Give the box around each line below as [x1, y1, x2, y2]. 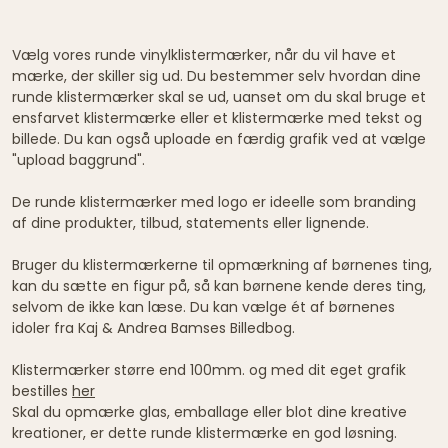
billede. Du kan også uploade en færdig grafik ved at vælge [12, 128, 426, 149]
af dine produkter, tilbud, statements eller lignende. [12, 212, 373, 233]
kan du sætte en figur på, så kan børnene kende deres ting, [12, 275, 426, 296]
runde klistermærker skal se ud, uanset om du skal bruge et [12, 86, 426, 107]
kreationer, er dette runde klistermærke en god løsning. [12, 422, 401, 443]
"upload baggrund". [12, 149, 145, 170]
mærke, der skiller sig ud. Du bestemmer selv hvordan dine [12, 65, 421, 86]
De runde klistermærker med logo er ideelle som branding [12, 191, 416, 212]
